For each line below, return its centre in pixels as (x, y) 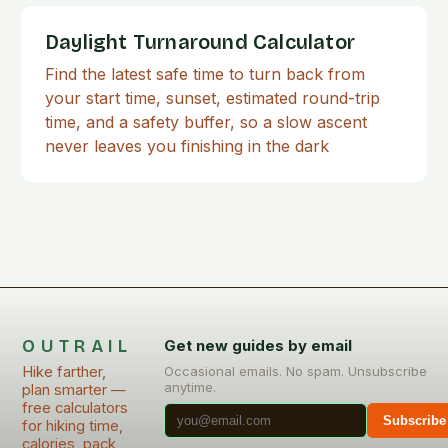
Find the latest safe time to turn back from (205, 74)
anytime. (190, 387)
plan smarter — (74, 390)
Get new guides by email (258, 345)
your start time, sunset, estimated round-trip (212, 98)
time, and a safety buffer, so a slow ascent (206, 122)
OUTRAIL (77, 346)
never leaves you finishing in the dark (187, 146)
